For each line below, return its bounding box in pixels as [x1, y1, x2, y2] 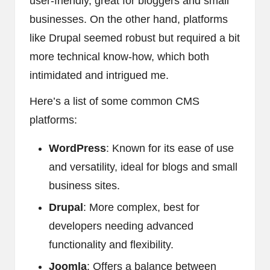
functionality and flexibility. [49, 238, 174, 251]
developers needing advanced [49, 219, 193, 232]
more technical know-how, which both [30, 50, 209, 63]
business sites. [49, 179, 120, 192]
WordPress [49, 142, 106, 154]
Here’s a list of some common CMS [30, 95, 199, 107]
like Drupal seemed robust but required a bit [30, 31, 240, 44]
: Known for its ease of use [106, 142, 234, 154]
